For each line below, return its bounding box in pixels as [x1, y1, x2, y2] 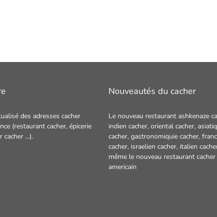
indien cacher [108, 122, 147, 131]
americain [108, 162, 137, 171]
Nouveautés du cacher [108, 85, 196, 97]
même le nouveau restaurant [108, 152, 197, 161]
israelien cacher [131, 142, 176, 151]
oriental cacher [151, 122, 194, 131]
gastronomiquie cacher [131, 132, 199, 141]
